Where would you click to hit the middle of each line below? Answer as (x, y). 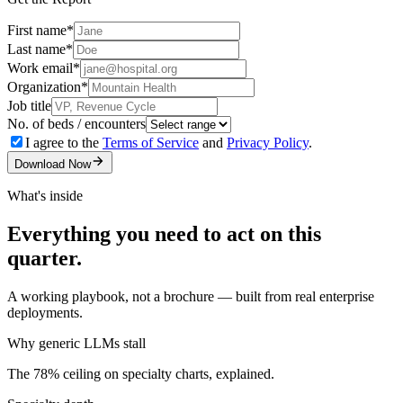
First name (37, 30)
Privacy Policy (268, 142)
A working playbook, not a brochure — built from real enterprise (191, 296)
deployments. (45, 312)
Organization (44, 86)
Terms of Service (151, 142)
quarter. (45, 258)
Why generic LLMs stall (76, 343)
